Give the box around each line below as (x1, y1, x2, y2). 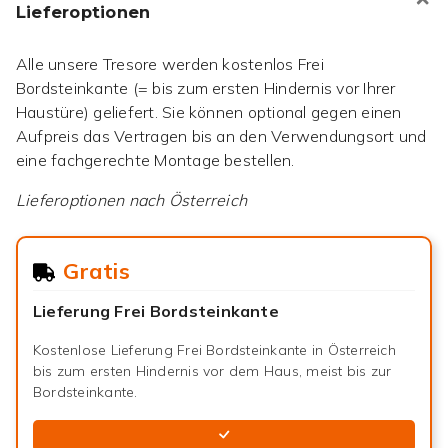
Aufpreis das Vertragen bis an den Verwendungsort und (16, 126, 427, 147)
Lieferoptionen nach (16, 190, 169, 211)
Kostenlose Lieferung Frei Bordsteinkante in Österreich (33, 340, 396, 359)
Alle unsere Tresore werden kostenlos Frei (16, 54, 324, 75)
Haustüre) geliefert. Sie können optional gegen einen (16, 102, 402, 123)
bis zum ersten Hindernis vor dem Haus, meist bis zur (33, 361, 392, 380)
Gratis (63, 256, 130, 285)
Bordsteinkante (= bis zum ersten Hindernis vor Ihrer (16, 78, 396, 99)
